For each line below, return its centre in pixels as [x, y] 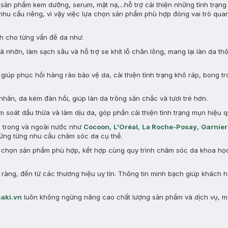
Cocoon [96, 127]
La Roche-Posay [169, 127]
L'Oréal [126, 127]
